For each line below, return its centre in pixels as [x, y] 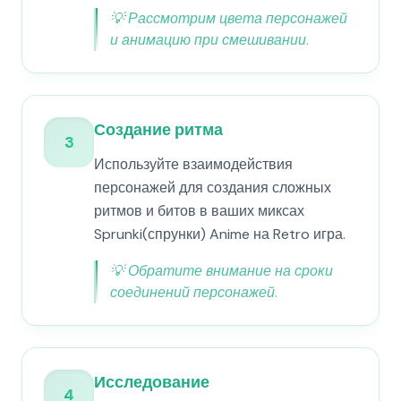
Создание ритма [158, 130]
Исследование [152, 382]
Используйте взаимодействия [193, 164]
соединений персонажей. [194, 292]
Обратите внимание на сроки [230, 271]
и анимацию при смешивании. [209, 40]
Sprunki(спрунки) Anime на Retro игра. [220, 234]
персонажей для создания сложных [213, 188]
